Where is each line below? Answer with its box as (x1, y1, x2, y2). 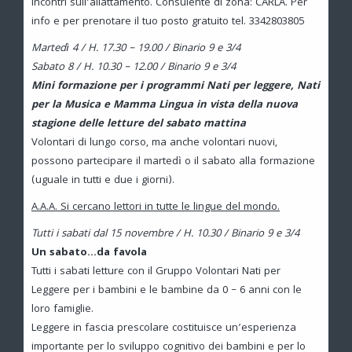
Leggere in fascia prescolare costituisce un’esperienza (31, 319, 296, 337)
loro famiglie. (31, 300, 93, 318)
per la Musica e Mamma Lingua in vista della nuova (31, 96, 298, 114)
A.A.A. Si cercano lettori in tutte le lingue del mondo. (31, 198, 280, 216)
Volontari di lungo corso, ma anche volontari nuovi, (31, 134, 277, 152)
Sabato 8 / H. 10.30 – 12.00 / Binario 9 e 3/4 (31, 58, 236, 76)
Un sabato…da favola (31, 244, 147, 262)
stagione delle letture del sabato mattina (31, 115, 246, 133)
